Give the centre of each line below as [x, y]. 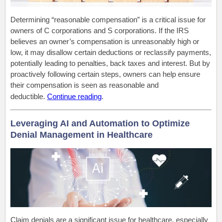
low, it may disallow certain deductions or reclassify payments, [111, 53]
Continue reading [74, 97]
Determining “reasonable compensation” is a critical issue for [108, 20]
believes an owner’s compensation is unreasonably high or [105, 42]
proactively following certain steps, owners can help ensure [105, 74]
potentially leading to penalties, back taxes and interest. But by [110, 63]
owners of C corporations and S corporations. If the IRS [100, 31]
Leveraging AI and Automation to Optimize [100, 124]
